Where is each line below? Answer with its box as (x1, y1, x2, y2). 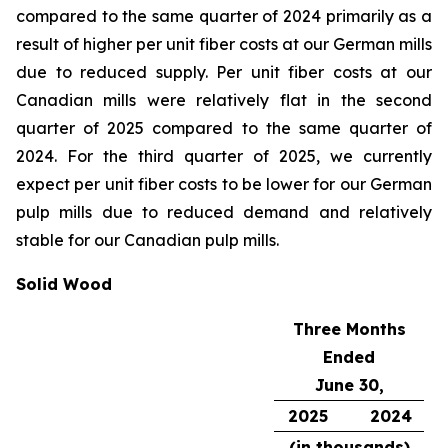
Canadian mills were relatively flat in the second (16, 90, 432, 110)
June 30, (314, 375, 384, 395)
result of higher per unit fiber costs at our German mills (16, 34, 432, 54)
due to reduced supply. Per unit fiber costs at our (16, 62, 432, 82)
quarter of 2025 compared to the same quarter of (16, 118, 432, 138)
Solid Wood (16, 274, 112, 294)
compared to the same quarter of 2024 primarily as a (16, 6, 432, 26)
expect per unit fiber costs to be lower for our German (16, 174, 432, 194)
